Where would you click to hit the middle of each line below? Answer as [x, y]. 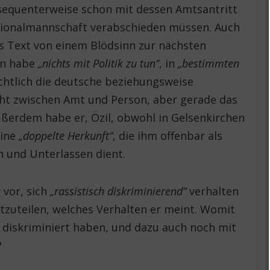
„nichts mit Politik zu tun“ [99, 63]
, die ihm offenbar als [168, 135]
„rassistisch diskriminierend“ [118, 191]
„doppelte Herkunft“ [66, 135]
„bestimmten [209, 63]
